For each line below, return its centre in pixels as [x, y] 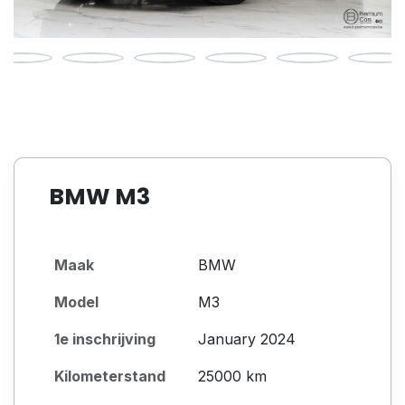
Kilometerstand [110, 376]
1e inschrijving [105, 339]
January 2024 [247, 339]
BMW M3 [99, 196]
